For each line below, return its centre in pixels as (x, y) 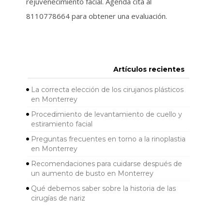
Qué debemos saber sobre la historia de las (103, 189)
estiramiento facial (62, 124)
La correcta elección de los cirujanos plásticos (107, 90)
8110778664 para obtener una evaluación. (96, 16)
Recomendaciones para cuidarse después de (106, 164)
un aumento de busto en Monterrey (92, 174)
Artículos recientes (149, 70)
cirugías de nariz (58, 198)
